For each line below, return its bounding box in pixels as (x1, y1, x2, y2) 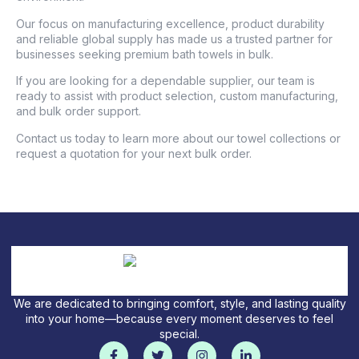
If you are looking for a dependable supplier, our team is (16, 74, 315, 88)
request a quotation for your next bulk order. (16, 146, 252, 160)
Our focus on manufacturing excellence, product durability (16, 16, 325, 30)
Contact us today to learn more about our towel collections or (16, 131, 341, 145)
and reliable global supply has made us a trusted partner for (16, 31, 333, 46)
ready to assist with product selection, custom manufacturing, (16, 89, 338, 103)
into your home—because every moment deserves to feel (26, 312, 333, 325)
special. (159, 327, 200, 341)
